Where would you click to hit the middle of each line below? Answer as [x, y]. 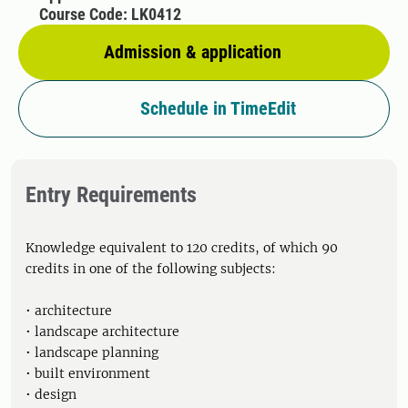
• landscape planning [92, 352]
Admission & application [193, 52]
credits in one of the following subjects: [151, 269]
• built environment [88, 373]
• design [51, 394]
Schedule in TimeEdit [218, 108]
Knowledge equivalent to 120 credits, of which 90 [182, 248]
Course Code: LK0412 [110, 14]
